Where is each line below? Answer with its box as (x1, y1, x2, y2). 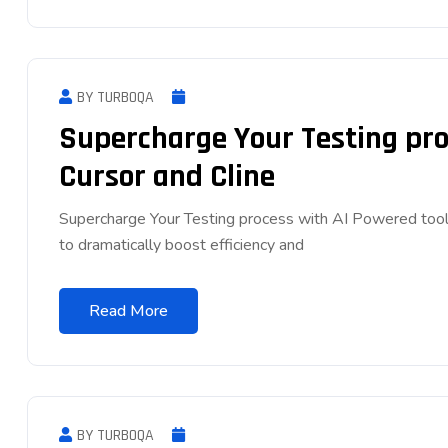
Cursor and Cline (59, 155, 282, 197)
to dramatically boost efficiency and (59, 233, 304, 256)
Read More (89, 299, 168, 322)
